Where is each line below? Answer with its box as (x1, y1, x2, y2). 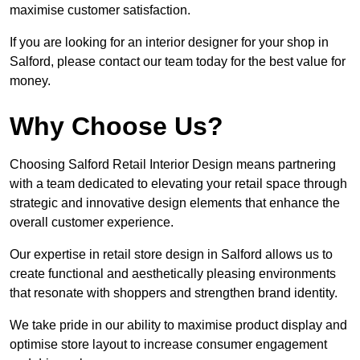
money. (10, 74, 51, 88)
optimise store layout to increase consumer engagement (10, 337, 327, 352)
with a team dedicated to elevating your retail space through (10, 177, 347, 191)
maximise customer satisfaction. (10, 3, 190, 18)
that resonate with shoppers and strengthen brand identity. (10, 286, 337, 301)
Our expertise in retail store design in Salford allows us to (10, 247, 333, 262)
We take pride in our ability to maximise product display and (10, 318, 347, 333)
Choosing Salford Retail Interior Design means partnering (10, 157, 336, 172)
